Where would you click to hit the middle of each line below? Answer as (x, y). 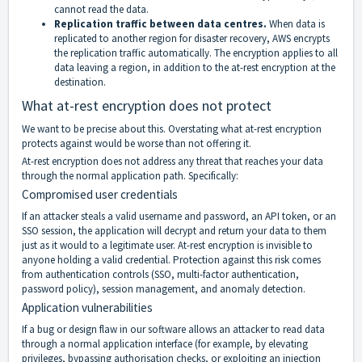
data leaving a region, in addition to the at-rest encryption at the (195, 68)
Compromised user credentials (100, 195)
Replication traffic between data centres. (162, 24)
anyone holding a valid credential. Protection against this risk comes (171, 260)
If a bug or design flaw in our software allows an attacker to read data (173, 330)
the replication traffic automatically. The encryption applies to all (196, 53)
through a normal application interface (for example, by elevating (165, 344)
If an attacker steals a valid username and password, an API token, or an (179, 217)
